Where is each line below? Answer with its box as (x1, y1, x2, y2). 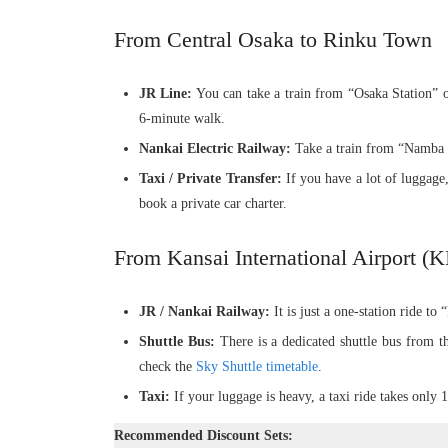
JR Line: (139, 85, 193, 101)
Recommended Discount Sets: (114, 427, 293, 443)
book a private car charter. (139, 195, 287, 211)
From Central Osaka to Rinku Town (114, 26, 432, 52)
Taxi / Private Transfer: (139, 170, 282, 186)
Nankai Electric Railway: (139, 140, 291, 156)
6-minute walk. (139, 110, 225, 126)
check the (139, 358, 196, 374)
